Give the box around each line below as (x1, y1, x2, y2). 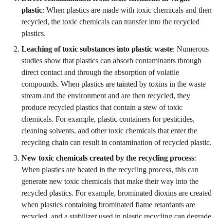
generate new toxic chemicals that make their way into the (21, 176, 199, 186)
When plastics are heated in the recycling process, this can (21, 164, 199, 174)
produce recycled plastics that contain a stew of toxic (21, 102, 182, 112)
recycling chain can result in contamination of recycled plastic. (21, 137, 212, 147)
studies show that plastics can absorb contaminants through (21, 55, 201, 65)
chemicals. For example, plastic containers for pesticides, (21, 114, 195, 124)
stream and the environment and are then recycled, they (21, 91, 190, 100)
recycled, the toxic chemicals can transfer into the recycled (21, 17, 200, 26)
